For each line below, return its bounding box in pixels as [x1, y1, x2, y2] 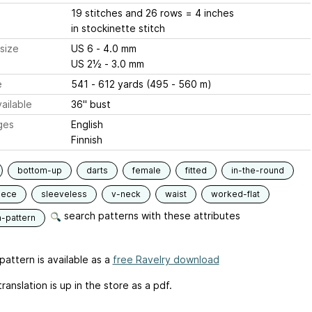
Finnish [70, 134, 102, 146]
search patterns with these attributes [61, 210, 240, 221]
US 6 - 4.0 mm [95, 42, 136, 54]
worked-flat [210, 189, 260, 199]
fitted [185, 165, 207, 175]
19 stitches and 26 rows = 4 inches [70, 7, 234, 19]
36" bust [70, 98, 111, 110]
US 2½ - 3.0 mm [70, 58, 144, 70]
